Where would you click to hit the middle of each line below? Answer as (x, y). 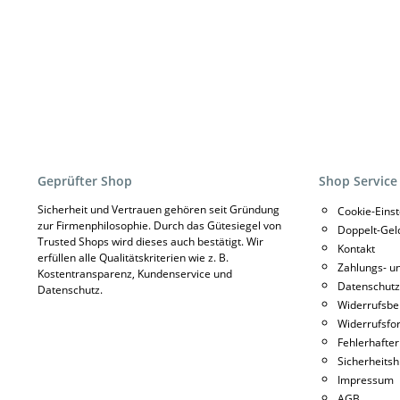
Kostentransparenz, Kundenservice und (135, 274)
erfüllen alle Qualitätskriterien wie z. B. (133, 258)
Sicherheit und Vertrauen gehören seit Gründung (158, 210)
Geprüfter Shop (85, 181)
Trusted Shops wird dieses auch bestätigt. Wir (150, 242)
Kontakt (356, 249)
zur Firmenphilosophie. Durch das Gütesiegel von (159, 226)
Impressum (366, 380)
